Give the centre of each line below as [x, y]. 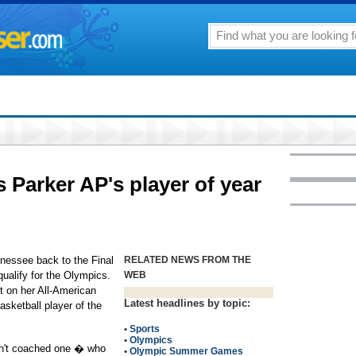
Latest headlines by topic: [187, 303]
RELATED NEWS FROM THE [188, 260]
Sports [145, 329]
